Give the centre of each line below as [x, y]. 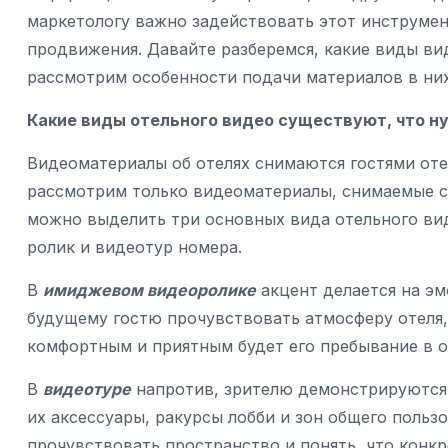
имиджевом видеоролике [149, 290]
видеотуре [87, 389]
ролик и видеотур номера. [134, 247]
